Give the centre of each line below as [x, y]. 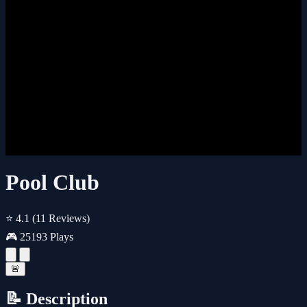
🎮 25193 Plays [39, 236]
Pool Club [52, 183]
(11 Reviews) [61, 218]
